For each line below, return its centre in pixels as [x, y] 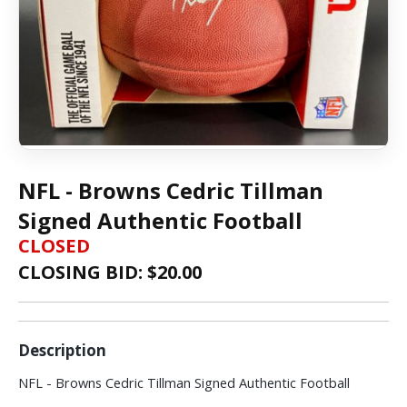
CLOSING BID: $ [88, 272]
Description [62, 350]
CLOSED [54, 245]
